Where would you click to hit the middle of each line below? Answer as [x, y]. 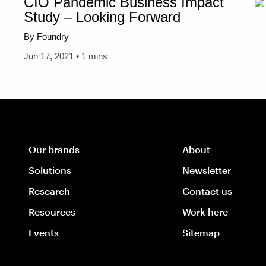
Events [44, 232]
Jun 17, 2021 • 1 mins [66, 56]
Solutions [50, 170]
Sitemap [201, 232]
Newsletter [207, 170]
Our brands [54, 149]
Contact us [208, 191]
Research [49, 191]
